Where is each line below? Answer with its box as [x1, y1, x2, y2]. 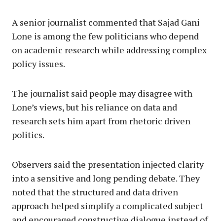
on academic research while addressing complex [12, 43, 207, 56]
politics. [12, 128, 44, 141]
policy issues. [12, 57, 65, 70]
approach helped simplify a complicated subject [12, 199, 203, 212]
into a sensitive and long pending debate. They [12, 172, 200, 184]
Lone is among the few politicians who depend [12, 30, 199, 42]
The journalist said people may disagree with [12, 87, 192, 99]
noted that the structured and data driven [12, 185, 178, 198]
